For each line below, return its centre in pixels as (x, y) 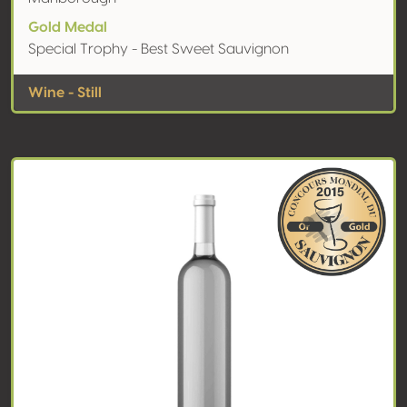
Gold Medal (68, 27)
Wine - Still (65, 93)
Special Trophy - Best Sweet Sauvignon (159, 49)
